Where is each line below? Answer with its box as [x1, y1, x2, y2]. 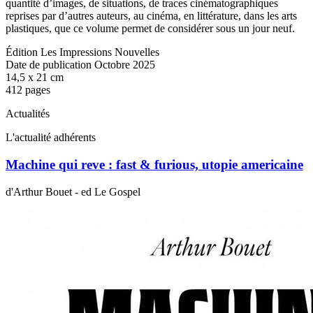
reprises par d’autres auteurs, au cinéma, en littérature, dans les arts [6, 10, 297, 22]
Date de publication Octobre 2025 [6, 59, 155, 71]
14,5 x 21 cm [6, 71, 64, 84]
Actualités [6, 108, 50, 120]
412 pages [6, 84, 50, 96]
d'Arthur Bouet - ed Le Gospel [6, 185, 140, 198]
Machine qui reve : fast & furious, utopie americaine [6, 157, 303, 173]
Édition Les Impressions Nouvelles [6, 46, 159, 59]
